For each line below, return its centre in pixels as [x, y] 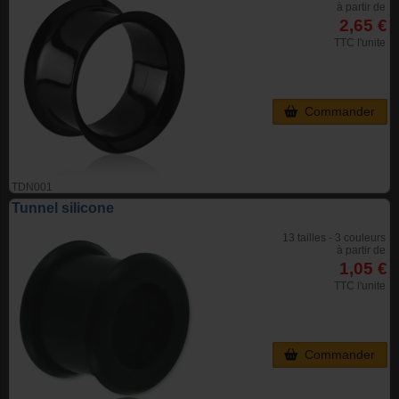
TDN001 [32, 187]
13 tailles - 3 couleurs [334, 238]
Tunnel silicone [63, 208]
